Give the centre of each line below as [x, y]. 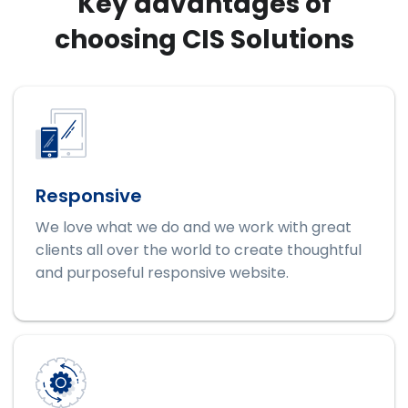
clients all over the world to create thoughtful [199, 250]
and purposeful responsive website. [162, 273]
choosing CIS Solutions [204, 40]
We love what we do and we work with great [194, 228]
